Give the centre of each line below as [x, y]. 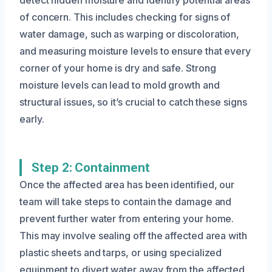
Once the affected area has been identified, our [127, 184]
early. [32, 119]
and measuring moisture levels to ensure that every [135, 51]
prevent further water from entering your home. [127, 218]
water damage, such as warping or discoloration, [130, 34]
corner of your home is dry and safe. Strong [118, 68]
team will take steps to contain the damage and [126, 201]
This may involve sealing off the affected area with [133, 235]
